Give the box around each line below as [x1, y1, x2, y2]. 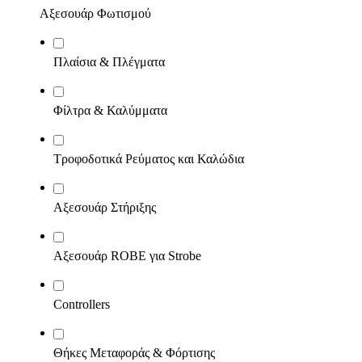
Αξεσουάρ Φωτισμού [40, 6, 151, 20]
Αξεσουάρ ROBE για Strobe [53, 249, 201, 263]
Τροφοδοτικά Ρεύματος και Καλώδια [53, 152, 244, 166]
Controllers [53, 297, 110, 311]
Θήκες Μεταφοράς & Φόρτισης [53, 346, 215, 360]
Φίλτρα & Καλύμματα [53, 103, 167, 117]
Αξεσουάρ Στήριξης [53, 200, 156, 214]
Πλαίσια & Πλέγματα [53, 55, 165, 69]
